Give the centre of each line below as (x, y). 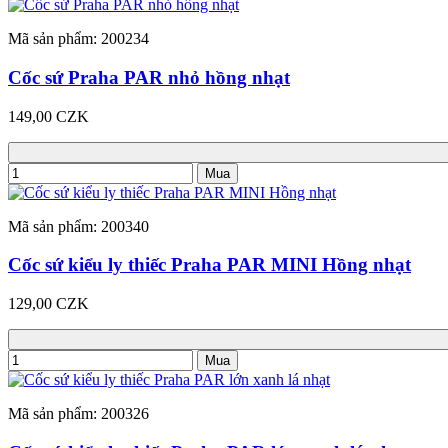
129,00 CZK (48, 303)
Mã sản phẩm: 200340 (78, 226)
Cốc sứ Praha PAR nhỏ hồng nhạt (149, 77)
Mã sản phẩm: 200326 (78, 413)
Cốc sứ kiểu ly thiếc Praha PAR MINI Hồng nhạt (209, 265)
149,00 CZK (48, 116)
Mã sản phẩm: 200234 (78, 39)
